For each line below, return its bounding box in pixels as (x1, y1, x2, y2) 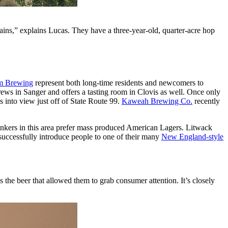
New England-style (161, 132, 223, 141)
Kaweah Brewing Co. (122, 96, 192, 105)
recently (192, 96, 220, 105)
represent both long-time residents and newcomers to (33, 78, 204, 87)
